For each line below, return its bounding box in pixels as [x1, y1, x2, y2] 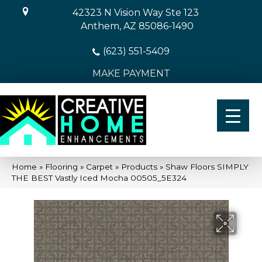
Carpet [86, 161, 113, 171]
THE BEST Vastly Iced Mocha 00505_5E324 [12, 173, 187, 182]
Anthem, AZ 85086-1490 [80, 20, 194, 32]
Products [121, 161, 157, 171]
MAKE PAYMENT [92, 68, 170, 79]
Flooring [45, 161, 78, 171]
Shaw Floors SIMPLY [166, 161, 249, 171]
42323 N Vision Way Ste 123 [72, 7, 199, 18]
